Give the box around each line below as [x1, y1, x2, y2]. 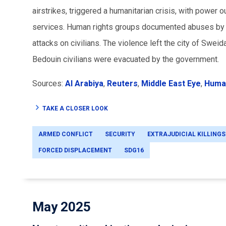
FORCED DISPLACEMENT [38, 146, 112, 154]
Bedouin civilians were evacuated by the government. [32, 54, 219, 64]
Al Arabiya [65, 78, 103, 88]
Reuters [107, 78, 138, 88]
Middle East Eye [141, 78, 201, 88]
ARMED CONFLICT [38, 130, 93, 138]
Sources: [32, 78, 65, 88]
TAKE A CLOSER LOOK [42, 104, 108, 112]
